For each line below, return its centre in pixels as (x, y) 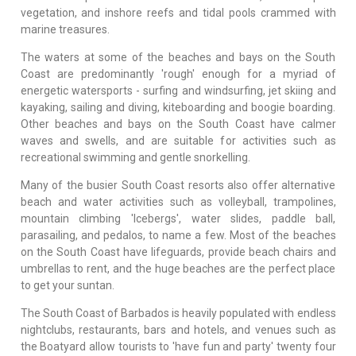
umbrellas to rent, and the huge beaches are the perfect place (178, 268)
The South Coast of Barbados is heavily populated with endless (178, 313)
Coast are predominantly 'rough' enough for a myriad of (178, 74)
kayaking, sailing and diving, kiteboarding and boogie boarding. (178, 107)
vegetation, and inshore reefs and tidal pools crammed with (178, 12)
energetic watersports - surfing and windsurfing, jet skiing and (178, 90)
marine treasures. (65, 29)
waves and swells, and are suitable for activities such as (178, 140)
